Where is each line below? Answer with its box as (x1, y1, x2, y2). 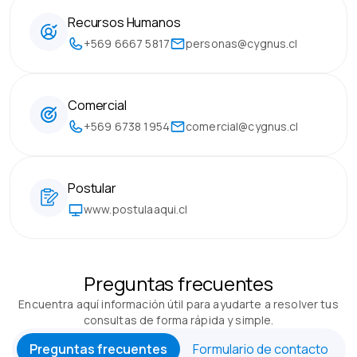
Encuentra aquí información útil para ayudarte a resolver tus (18, 296, 339, 312)
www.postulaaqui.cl (84, 202, 188, 217)
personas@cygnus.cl (185, 36, 298, 51)
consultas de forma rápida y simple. (83, 312, 274, 328)
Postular (68, 179, 116, 197)
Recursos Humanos (68, 14, 181, 31)
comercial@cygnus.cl (185, 119, 299, 134)
